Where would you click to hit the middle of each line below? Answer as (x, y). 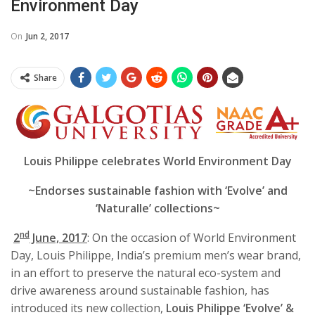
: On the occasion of (140, 238)
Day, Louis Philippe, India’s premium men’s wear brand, (156, 256)
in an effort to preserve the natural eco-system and (146, 273)
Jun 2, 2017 (47, 36)
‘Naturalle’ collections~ (157, 208)
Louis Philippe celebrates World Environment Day (157, 161)
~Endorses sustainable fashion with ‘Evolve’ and (157, 191)
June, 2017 (58, 238)
